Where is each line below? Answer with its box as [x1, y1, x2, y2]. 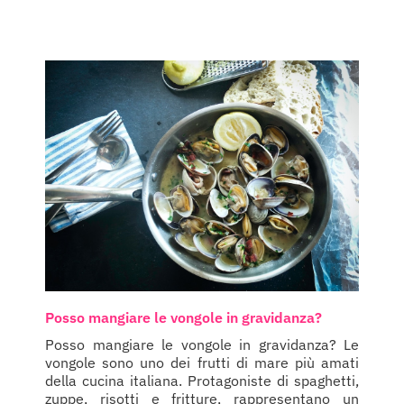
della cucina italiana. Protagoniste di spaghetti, [45, 371, 359, 390]
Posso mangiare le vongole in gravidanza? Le [45, 335, 359, 353]
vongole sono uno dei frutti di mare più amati [45, 353, 359, 372]
